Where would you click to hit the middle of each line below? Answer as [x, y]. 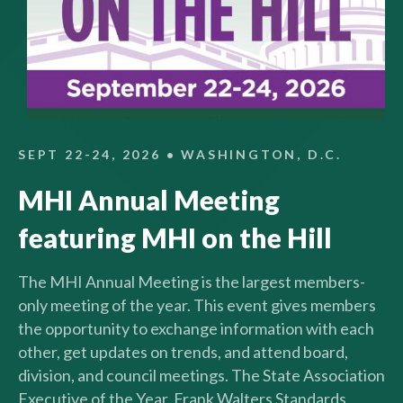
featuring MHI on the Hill [175, 238]
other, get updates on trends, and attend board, [183, 352]
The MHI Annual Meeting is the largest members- [192, 282]
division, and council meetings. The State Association [201, 376]
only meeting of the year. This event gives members [197, 305]
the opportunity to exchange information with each [196, 329]
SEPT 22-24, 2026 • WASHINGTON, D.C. [180, 155]
